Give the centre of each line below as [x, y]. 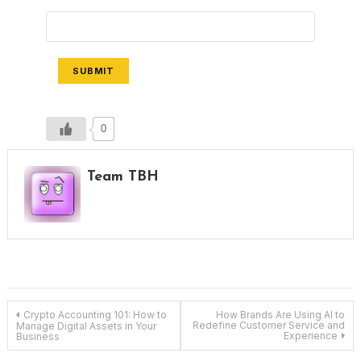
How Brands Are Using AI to [281, 315]
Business [37, 337]
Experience [311, 336]
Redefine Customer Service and [269, 326]
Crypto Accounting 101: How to [95, 315]
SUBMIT [93, 71]
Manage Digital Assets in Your [86, 326]
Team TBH [122, 177]
